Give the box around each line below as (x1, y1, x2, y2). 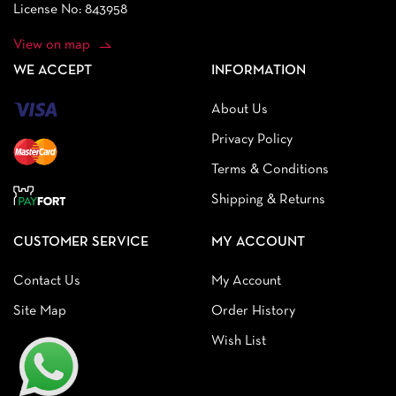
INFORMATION (211, 65, 306, 78)
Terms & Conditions (211, 164, 329, 177)
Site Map (13, 304, 66, 317)
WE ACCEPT (13, 65, 92, 78)
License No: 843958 (13, 4, 127, 17)
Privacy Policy (211, 133, 293, 147)
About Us (211, 103, 268, 117)
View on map (13, 39, 90, 52)
